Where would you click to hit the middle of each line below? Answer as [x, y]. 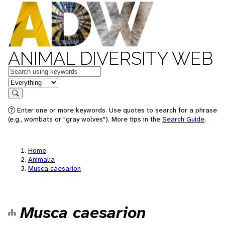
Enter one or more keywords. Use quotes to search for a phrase [116, 110]
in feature [24, 82]
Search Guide [183, 119]
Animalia [41, 159]
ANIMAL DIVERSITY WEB [110, 58]
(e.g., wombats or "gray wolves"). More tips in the [85, 119]
